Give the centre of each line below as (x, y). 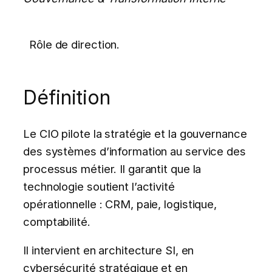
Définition (67, 98)
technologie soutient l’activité (99, 186)
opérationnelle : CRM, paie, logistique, (120, 204)
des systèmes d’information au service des (134, 151)
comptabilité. (57, 221)
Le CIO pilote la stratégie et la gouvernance (135, 133)
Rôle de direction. (75, 45)
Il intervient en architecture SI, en (109, 250)
